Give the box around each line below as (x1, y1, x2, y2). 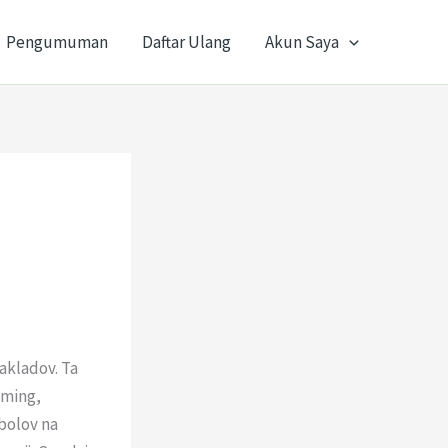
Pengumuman (5, 31, 108, 53)
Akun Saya (264, 31, 339, 53)
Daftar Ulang (141, 31, 231, 53)
